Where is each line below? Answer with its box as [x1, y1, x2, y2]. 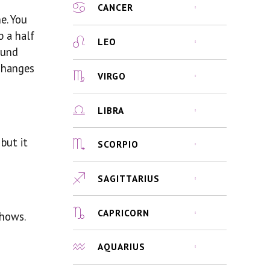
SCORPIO [98, 138, 139, 151]
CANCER [98, 1, 134, 14]
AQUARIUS [98, 240, 146, 253]
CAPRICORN [98, 206, 150, 219]
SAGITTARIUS [98, 172, 160, 185]
